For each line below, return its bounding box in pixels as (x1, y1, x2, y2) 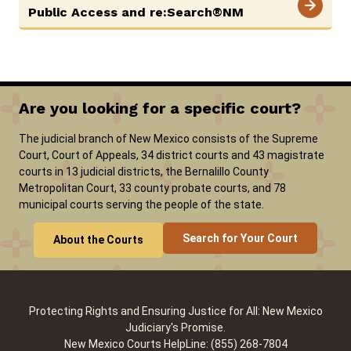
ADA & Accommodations (121, 68, 254, 81)
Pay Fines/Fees (116, 45, 195, 58)
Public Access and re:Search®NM (28, 5, 244, 20)
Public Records (214, 45, 295, 58)
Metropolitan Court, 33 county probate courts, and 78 (19, 182, 286, 195)
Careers (56, 45, 97, 58)
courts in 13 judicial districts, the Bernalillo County (19, 165, 269, 179)
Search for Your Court (183, 231, 298, 244)
